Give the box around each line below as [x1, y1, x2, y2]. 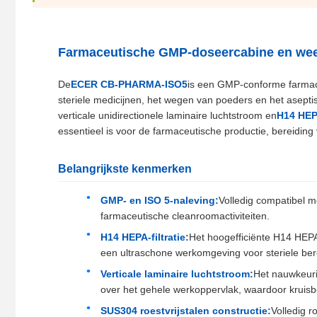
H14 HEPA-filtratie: [100, 231, 189, 243]
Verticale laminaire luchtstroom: [100, 268, 253, 280]
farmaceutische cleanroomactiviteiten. [100, 210, 270, 222]
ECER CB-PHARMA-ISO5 [71, 79, 188, 91]
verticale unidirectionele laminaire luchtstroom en [58, 110, 277, 122]
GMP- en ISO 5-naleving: [100, 195, 219, 207]
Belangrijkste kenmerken [58, 163, 192, 175]
